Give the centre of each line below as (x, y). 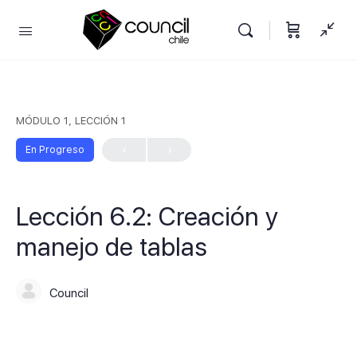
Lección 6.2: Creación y (147, 217)
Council (69, 293)
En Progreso (55, 150)
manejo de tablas (112, 247)
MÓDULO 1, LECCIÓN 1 (71, 121)
